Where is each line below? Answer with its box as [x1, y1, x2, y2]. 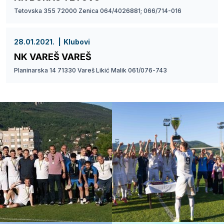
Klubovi [63, 37, 90, 46]
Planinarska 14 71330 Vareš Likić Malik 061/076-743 [14, 66, 167, 74]
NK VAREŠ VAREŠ [14, 51, 91, 62]
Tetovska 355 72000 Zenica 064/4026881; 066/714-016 [14, 6, 181, 14]
